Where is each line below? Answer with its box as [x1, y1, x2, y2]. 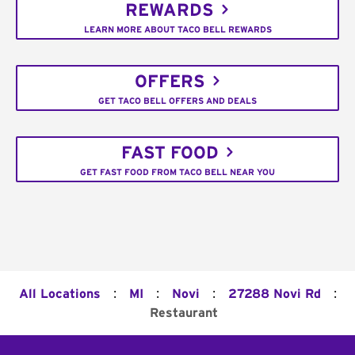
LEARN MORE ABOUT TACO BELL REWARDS [83, 25, 272, 34]
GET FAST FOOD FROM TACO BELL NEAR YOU [80, 167, 275, 177]
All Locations [18, 288, 101, 300]
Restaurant [150, 307, 218, 319]
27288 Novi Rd [227, 288, 321, 300]
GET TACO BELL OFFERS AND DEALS [98, 96, 257, 105]
